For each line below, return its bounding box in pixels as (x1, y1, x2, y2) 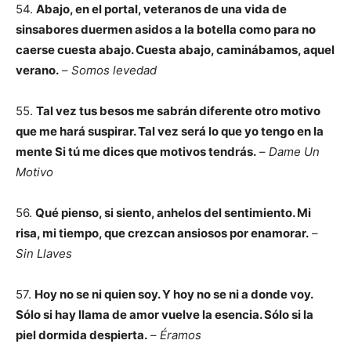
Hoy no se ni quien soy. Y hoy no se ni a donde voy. (34, 287, 313, 302)
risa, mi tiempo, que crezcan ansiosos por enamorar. (16, 226, 309, 241)
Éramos (160, 327, 201, 342)
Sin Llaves (16, 246, 72, 261)
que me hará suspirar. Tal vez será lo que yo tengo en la (16, 124, 324, 139)
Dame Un (269, 144, 320, 159)
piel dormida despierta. (16, 327, 147, 342)
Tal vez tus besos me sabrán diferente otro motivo (36, 103, 320, 118)
